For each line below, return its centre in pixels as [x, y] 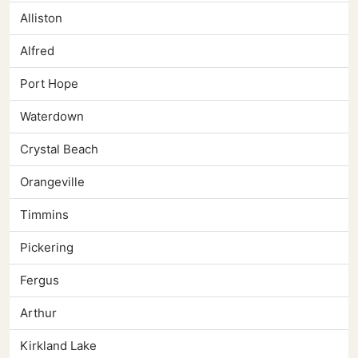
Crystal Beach [59, 149]
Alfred [37, 51]
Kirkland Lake [58, 346]
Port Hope [49, 84]
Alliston [41, 18]
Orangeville [52, 182]
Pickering [47, 248]
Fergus [40, 280]
